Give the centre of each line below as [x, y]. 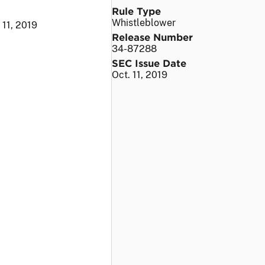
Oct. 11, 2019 [140, 75]
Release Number [152, 36]
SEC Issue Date [149, 62]
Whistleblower [144, 22]
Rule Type [136, 10]
